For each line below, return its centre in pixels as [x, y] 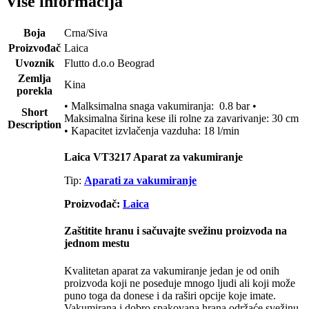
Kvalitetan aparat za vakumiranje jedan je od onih [172, 270]
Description [34, 125]
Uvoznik [34, 63]
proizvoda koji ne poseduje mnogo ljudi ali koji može [180, 283]
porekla [34, 91]
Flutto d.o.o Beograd [109, 63]
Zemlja [34, 79]
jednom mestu [97, 243]
